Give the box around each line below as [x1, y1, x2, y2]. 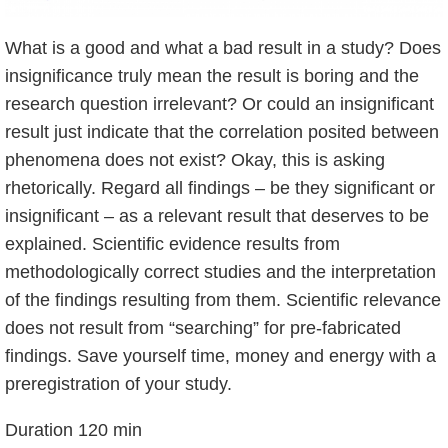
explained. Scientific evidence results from [4, 234, 340, 255]
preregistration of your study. [4, 374, 232, 395]
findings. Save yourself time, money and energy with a [4, 346, 436, 367]
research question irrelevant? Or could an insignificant [4, 94, 434, 115]
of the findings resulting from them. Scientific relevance [4, 290, 441, 311]
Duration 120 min [4, 419, 142, 440]
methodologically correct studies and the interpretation [4, 262, 436, 283]
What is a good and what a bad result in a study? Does [4, 38, 441, 59]
